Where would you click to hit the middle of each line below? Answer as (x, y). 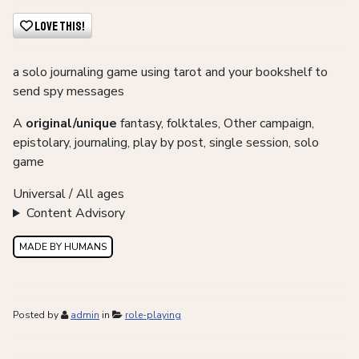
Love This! (60, 26)
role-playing (153, 315)
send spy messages (69, 92)
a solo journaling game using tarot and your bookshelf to (170, 73)
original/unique (71, 124)
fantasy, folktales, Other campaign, (216, 124)
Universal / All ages (69, 194)
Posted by (37, 315)
